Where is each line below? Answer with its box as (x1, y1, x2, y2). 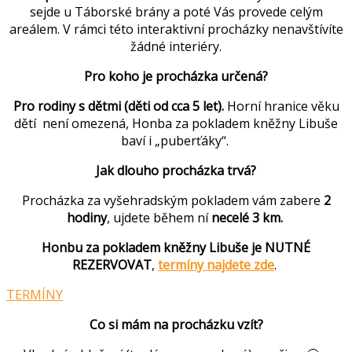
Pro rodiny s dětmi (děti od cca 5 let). (13, 97, 227, 115)
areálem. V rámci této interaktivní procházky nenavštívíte (9, 20, 343, 38)
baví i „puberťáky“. (120, 132, 232, 150)
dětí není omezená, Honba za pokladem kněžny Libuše (14, 115, 338, 133)
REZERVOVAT (72, 256, 152, 274)
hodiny (66, 209, 107, 227)
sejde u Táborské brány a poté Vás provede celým (29, 3, 323, 21)
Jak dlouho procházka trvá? (96, 162, 256, 180)
